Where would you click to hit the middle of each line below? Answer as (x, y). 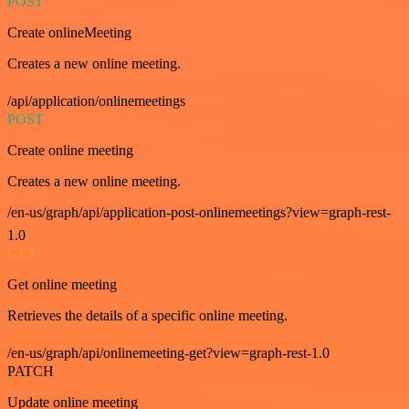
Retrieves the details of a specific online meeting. (147, 315)
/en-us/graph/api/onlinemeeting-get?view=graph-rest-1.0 (168, 353)
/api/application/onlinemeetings (96, 101)
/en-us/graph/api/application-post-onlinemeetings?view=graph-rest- (199, 212)
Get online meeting (62, 284)
